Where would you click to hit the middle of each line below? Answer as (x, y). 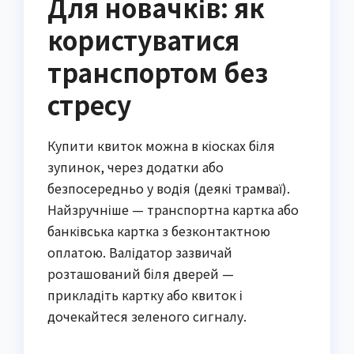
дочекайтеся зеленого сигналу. (147, 316)
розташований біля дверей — (141, 274)
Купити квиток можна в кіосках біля (161, 146)
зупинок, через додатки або (136, 167)
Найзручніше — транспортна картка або (173, 210)
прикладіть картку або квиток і (145, 295)
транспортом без (158, 72)
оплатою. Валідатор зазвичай (140, 252)
